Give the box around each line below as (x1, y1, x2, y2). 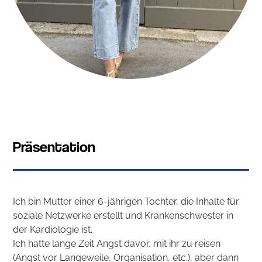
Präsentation (13, 137, 96, 156)
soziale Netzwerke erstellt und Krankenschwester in (13, 210, 234, 222)
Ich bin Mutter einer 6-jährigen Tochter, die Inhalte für (13, 196, 240, 208)
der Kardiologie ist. (13, 224, 93, 236)
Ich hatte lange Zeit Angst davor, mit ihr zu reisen (13, 238, 221, 250)
